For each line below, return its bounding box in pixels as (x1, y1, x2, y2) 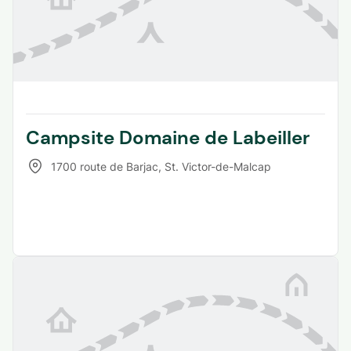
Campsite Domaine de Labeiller (26, 125, 310, 150)
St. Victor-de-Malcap (165, 159, 271, 173)
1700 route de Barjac (51, 159, 158, 173)
